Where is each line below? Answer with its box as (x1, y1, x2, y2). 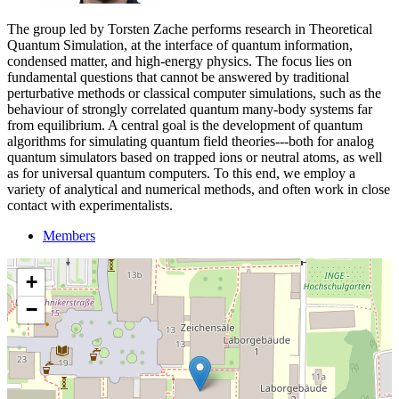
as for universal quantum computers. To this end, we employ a (7, 165, 355, 181)
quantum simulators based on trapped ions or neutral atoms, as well (7, 149, 382, 165)
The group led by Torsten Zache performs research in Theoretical (7, 20, 372, 37)
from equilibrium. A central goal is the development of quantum (7, 117, 362, 133)
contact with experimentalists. (7, 197, 173, 213)
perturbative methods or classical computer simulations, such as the (7, 85, 381, 101)
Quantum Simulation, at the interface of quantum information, (7, 37, 353, 53)
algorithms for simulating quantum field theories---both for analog (7, 133, 374, 149)
